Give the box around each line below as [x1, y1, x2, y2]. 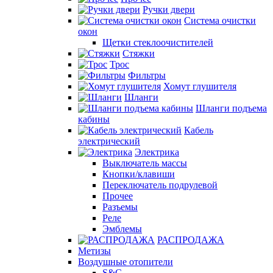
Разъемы [102, 202, 138, 212]
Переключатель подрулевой [102, 180, 218, 190]
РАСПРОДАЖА [157, 235, 224, 245]
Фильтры [128, 70, 166, 80]
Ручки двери [143, 4, 195, 15]
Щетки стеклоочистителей [102, 37, 213, 48]
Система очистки [184, 15, 256, 26]
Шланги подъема [196, 103, 267, 113]
